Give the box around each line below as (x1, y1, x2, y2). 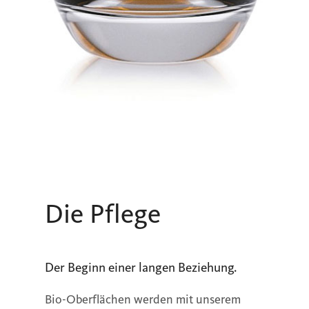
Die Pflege (45, 197, 161, 231)
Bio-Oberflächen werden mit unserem (45, 291, 241, 307)
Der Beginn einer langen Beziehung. (45, 259, 237, 275)
